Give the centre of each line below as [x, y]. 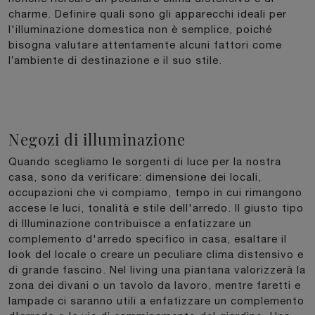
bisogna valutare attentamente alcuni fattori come [145, 44]
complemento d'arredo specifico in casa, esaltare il [148, 238]
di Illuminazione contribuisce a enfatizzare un [130, 223]
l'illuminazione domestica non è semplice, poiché [140, 29]
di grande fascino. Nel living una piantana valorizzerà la [157, 269]
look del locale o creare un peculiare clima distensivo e [156, 254]
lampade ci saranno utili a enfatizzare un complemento [156, 300]
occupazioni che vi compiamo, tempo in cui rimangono [155, 192]
